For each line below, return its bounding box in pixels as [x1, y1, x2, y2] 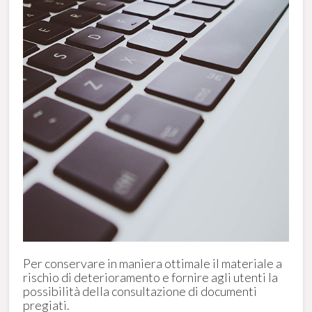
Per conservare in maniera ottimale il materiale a [23, 255, 283, 271]
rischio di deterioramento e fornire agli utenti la [23, 269, 279, 285]
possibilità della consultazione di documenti [23, 283, 258, 299]
